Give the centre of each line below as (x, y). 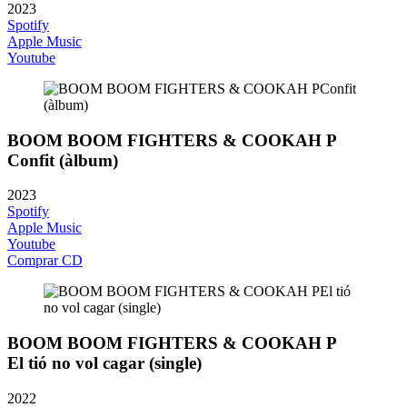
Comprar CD (45, 261)
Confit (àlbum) (63, 160)
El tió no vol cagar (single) (104, 363)
